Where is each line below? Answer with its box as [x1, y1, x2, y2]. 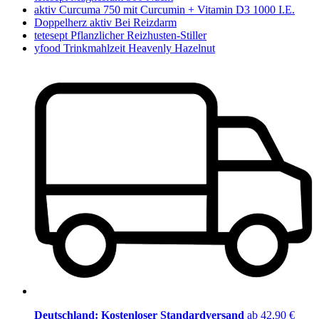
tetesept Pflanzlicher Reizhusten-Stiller [34, 28, 206, 41]
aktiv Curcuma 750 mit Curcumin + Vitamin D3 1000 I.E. [34, 3, 295, 16]
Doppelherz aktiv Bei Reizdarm [34, 16, 177, 28]
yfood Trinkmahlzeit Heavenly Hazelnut [34, 41, 215, 54]
